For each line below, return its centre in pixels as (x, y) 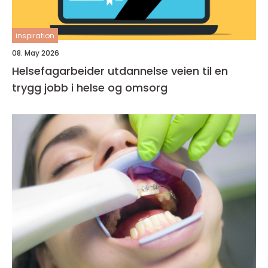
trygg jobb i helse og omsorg (90, 88)
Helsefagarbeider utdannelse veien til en (92, 71)
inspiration (35, 36)
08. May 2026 (36, 53)
